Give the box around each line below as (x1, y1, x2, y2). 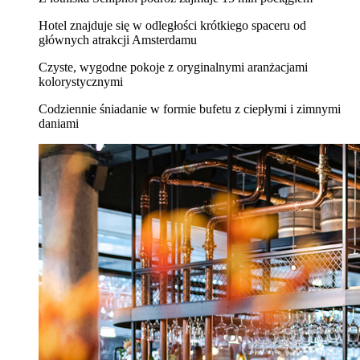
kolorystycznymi (39, 75, 123, 89)
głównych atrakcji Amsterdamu (39, 33, 197, 47)
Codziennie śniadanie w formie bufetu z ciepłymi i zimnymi (39, 102, 341, 117)
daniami (39, 117, 79, 131)
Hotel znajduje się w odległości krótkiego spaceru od (39, 18, 306, 33)
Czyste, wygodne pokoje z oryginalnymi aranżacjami (39, 60, 308, 75)
